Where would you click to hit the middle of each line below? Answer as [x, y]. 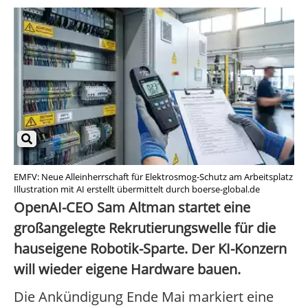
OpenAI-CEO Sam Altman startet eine [132, 208]
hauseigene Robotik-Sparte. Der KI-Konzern [150, 249]
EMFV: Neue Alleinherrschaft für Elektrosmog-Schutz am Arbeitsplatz [153, 177]
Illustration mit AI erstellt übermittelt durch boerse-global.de [137, 189]
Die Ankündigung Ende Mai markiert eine [144, 297]
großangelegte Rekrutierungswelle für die [145, 228]
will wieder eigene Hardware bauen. [127, 269]
